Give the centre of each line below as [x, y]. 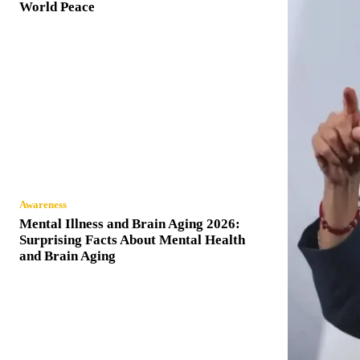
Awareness [43, 204]
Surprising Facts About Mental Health [132, 239]
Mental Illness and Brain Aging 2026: [130, 223]
